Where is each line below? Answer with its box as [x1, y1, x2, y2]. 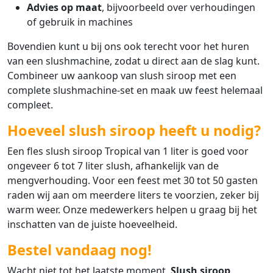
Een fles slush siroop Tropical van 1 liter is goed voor [7, 144, 249, 158]
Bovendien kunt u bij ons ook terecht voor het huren [7, 40, 249, 54]
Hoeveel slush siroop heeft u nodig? [7, 121, 261, 141]
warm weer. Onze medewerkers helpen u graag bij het [7, 203, 257, 217]
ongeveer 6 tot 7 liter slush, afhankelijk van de [7, 159, 219, 173]
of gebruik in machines [27, 15, 133, 29]
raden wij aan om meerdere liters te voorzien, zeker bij [7, 188, 259, 202]
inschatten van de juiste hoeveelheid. [7, 218, 177, 232]
